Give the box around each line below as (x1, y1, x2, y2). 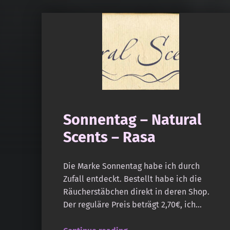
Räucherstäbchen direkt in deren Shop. (63, 186, 209, 197)
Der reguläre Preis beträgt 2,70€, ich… (63, 199, 202, 209)
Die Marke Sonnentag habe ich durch (63, 161, 200, 171)
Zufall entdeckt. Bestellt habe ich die (63, 174, 202, 184)
